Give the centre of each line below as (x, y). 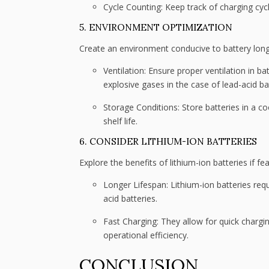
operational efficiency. (146, 235)
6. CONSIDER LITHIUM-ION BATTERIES (168, 142)
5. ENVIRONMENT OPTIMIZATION (156, 28)
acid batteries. (130, 198)
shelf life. (120, 121)
